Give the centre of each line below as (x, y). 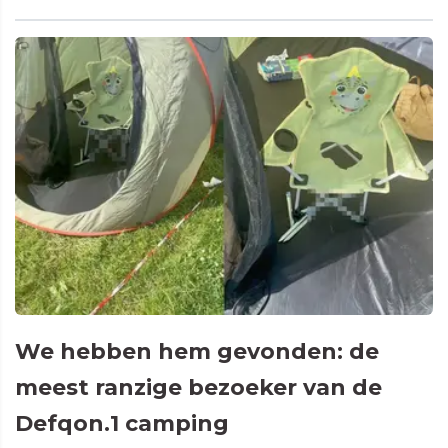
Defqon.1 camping (122, 424)
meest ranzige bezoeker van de (198, 388)
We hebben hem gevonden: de (197, 352)
